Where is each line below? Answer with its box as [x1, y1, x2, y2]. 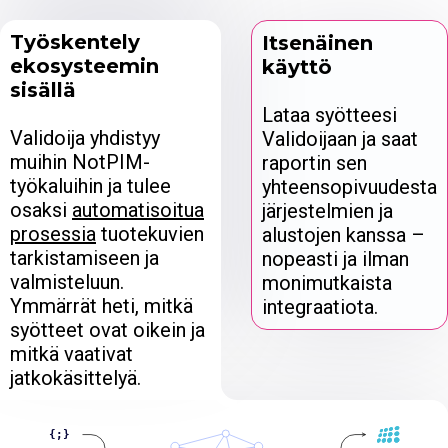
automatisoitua [72, 197, 204, 222]
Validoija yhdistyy [10, 125, 160, 150]
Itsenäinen [262, 30, 373, 55]
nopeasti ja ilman [262, 246, 409, 271]
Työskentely [10, 29, 140, 54]
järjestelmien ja [262, 198, 393, 223]
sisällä [10, 77, 76, 102]
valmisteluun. [10, 269, 124, 294]
